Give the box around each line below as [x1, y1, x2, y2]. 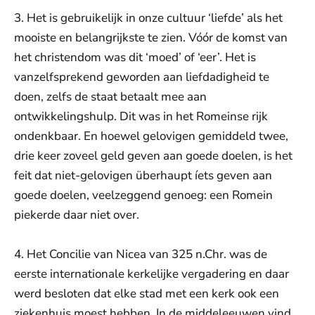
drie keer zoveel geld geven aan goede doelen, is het [14, 148, 292, 164]
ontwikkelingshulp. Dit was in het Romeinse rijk [14, 108, 268, 124]
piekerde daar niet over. [14, 207, 139, 223]
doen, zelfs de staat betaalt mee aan [14, 89, 207, 105]
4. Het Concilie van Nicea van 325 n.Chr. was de [14, 246, 267, 262]
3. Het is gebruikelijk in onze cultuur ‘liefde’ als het [14, 10, 283, 26]
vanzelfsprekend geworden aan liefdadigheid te [14, 69, 269, 85]
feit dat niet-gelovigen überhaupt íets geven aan [14, 167, 272, 184]
